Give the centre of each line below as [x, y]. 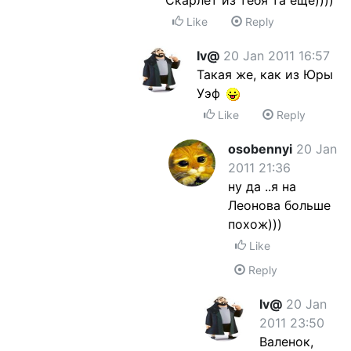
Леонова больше [279, 205]
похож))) [255, 224]
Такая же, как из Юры [265, 74]
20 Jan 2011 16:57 [277, 56]
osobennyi [260, 149]
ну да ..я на [262, 186]
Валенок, [286, 342]
